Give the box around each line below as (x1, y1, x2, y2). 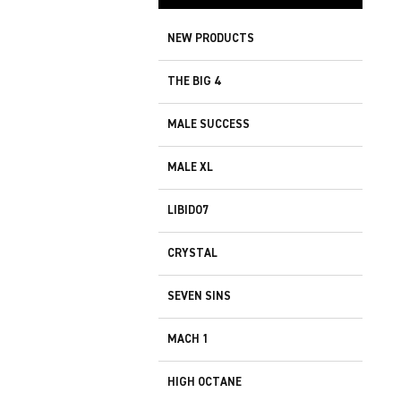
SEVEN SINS (167, 290, 231, 303)
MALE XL (167, 161, 213, 174)
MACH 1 (167, 333, 209, 346)
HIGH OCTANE (167, 376, 242, 388)
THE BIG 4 (167, 75, 220, 88)
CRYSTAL (167, 247, 218, 260)
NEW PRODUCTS (167, 32, 254, 45)
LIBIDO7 (167, 204, 209, 217)
